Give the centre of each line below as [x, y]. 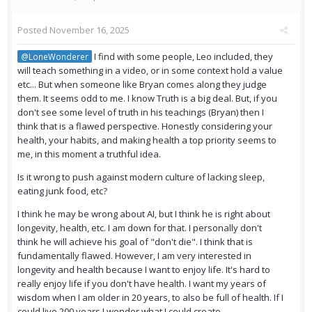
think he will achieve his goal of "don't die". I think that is [135, 242]
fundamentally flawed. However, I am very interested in [134, 256]
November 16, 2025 [89, 30]
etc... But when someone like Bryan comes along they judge [142, 85]
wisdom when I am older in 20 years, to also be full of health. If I [150, 298]
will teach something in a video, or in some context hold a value [150, 71]
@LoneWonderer [55, 57]
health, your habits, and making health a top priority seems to [147, 140]
